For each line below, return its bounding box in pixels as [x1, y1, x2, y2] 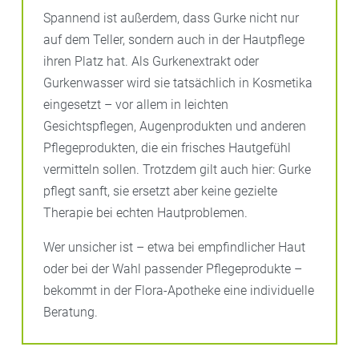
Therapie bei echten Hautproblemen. [43, 204, 248, 220]
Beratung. [43, 304, 98, 320]
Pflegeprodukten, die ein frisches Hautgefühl [43, 139, 291, 155]
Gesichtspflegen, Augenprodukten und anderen [43, 118, 306, 134]
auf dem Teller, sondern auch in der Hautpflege [43, 31, 305, 47]
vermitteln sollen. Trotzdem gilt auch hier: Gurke [43, 161, 311, 177]
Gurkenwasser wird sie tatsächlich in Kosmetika [43, 75, 313, 91]
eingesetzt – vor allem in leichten [43, 96, 228, 112]
